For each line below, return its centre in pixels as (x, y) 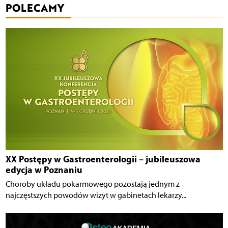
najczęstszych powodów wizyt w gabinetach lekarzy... (96, 195)
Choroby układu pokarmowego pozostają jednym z (92, 184)
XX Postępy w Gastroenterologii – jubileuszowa (103, 159)
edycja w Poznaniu (44, 169)
